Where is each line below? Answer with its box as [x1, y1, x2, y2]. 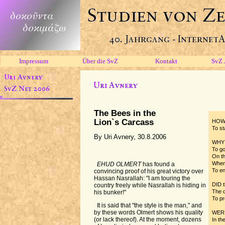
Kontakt [155, 57, 177, 65]
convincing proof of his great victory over [93, 168, 203, 175]
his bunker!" [93, 189, 126, 196]
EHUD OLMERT [97, 161, 142, 168]
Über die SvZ [82, 57, 118, 65]
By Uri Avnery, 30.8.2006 [93, 133, 166, 141]
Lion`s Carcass [93, 117, 154, 127]
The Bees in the [93, 108, 156, 118]
